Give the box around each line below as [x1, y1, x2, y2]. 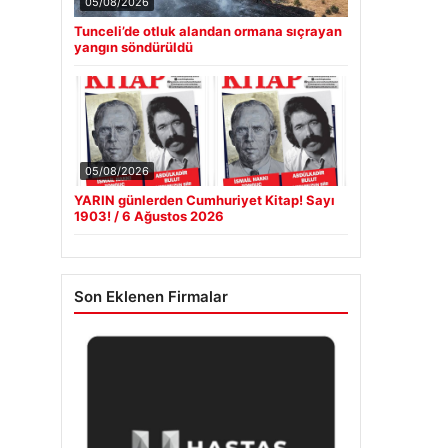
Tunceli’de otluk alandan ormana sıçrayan [74, 23, 342, 39]
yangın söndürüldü [74, 39, 193, 55]
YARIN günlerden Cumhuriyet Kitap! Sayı [74, 192, 335, 208]
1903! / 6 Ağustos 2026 [74, 208, 224, 224]
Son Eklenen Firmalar [74, 287, 228, 306]
